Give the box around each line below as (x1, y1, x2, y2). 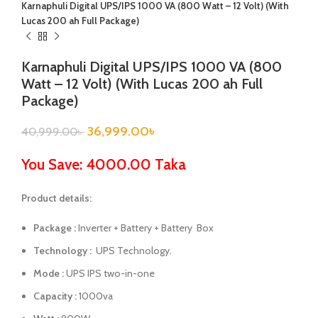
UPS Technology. (92, 243, 172, 257)
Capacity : (33, 289, 77, 302)
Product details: (21, 191, 92, 204)
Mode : (33, 266, 64, 280)
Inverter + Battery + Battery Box (76, 221, 214, 234)
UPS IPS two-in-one (64, 266, 155, 280)
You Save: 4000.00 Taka (21, 155, 186, 173)
